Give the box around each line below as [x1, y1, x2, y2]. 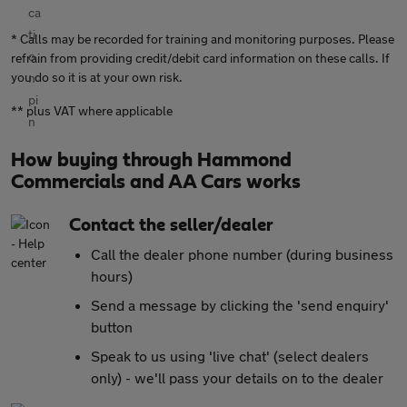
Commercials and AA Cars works [11, 172, 301, 192]
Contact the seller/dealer [69, 216, 273, 234]
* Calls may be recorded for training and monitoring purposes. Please [11, 31, 394, 46]
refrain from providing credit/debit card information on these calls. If [11, 50, 390, 65]
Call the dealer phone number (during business [91, 245, 393, 263]
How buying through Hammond [11, 150, 292, 170]
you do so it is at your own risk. [11, 69, 183, 84]
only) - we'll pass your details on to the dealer [91, 369, 383, 386]
